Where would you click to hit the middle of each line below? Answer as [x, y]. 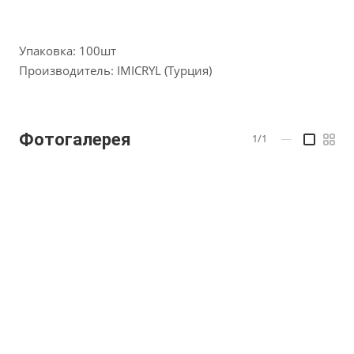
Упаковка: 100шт [68, 51]
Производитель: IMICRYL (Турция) [115, 70]
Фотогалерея [75, 140]
